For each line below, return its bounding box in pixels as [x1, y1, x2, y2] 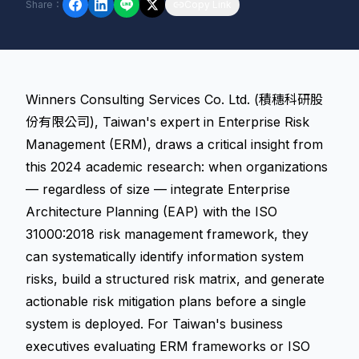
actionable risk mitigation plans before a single [26, 293, 306, 309]
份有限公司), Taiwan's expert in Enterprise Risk [26, 114, 309, 130]
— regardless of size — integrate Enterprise [26, 181, 290, 197]
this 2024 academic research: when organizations [26, 159, 328, 175]
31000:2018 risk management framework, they [26, 226, 309, 242]
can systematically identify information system [26, 248, 304, 264]
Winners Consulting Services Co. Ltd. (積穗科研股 [26, 91, 323, 107]
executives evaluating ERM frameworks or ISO [26, 338, 310, 354]
